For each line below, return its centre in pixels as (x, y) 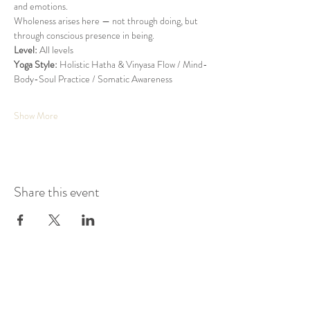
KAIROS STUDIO (111, 290)
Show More (36, 116)
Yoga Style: (36, 64)
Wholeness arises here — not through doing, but (107, 21)
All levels (55, 50)
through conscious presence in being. (84, 35)
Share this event (57, 192)
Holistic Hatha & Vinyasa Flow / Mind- (133, 64)
